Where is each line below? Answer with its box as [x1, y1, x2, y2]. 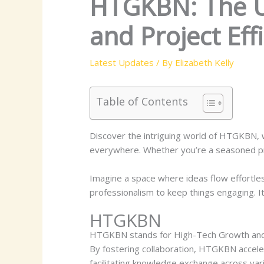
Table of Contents [96, 94, 188, 108]
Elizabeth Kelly [175, 56, 234, 68]
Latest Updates [90, 56, 154, 68]
